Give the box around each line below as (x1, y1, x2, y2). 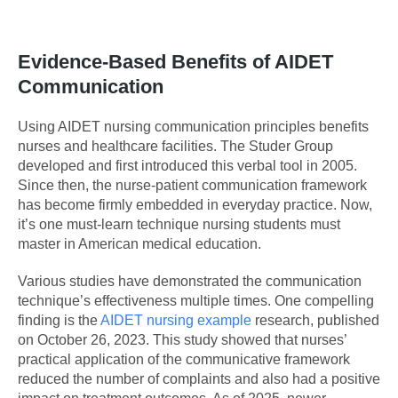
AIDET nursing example (100, 312, 251, 328)
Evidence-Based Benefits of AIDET (18, 50, 333, 73)
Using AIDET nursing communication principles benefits (18, 118, 369, 134)
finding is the (18, 312, 100, 328)
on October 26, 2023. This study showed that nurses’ (18, 331, 346, 347)
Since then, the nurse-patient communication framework (18, 177, 367, 193)
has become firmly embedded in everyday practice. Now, (18, 196, 372, 212)
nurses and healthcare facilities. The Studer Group (18, 138, 333, 154)
